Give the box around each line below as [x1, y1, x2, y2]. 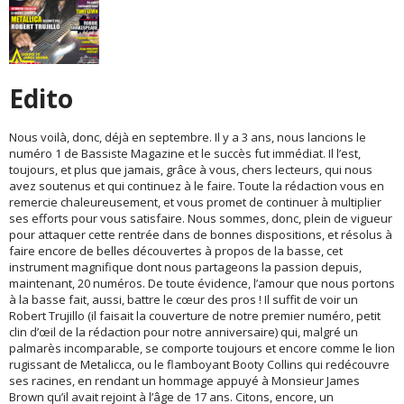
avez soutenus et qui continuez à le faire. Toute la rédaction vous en [9, 178, 384, 195]
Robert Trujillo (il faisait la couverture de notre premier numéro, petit [9, 308, 381, 325]
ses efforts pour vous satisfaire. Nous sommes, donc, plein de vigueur [9, 210, 392, 227]
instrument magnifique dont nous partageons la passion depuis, [9, 259, 362, 276]
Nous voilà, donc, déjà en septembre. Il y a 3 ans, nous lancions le [9, 129, 366, 146]
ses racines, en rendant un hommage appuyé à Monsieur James [9, 372, 360, 390]
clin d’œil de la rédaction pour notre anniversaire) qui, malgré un [9, 324, 358, 341]
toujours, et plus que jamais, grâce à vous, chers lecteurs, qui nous [9, 161, 372, 179]
